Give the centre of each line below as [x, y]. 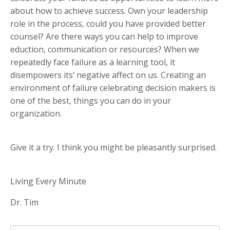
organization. [36, 114]
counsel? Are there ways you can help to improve [104, 37]
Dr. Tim [24, 203]
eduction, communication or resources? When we [105, 50]
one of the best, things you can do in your [91, 101]
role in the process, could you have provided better [108, 24]
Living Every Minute [48, 181]
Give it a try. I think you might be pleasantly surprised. [113, 148]
